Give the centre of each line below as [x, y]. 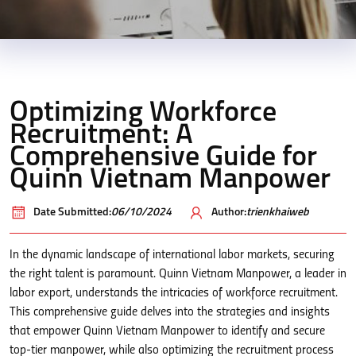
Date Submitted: [72, 213]
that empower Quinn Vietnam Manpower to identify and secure [167, 331]
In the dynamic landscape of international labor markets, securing [172, 255]
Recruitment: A [101, 136]
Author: [229, 213]
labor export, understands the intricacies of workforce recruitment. [174, 293]
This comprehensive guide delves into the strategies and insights [170, 312]
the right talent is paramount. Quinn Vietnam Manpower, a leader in [178, 274]
